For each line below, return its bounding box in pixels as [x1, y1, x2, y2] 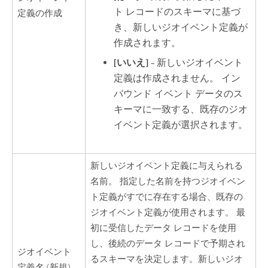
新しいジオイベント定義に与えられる [90, 160, 243, 172]
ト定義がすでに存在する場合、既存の [90, 191, 243, 203]
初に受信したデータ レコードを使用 [90, 222, 237, 234]
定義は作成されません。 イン [114, 72, 241, 84]
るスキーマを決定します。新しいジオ [90, 253, 243, 265]
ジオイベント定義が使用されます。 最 [90, 206, 246, 218]
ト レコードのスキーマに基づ [114, 6, 241, 19]
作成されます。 [114, 37, 181, 50]
